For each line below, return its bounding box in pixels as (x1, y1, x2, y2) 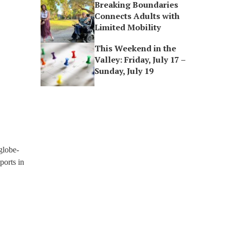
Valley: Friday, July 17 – (94, 54, 186, 65)
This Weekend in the (94, 43, 177, 54)
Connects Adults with (94, 10, 180, 22)
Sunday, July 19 (94, 65, 154, 76)
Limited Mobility (94, 22, 161, 33)
